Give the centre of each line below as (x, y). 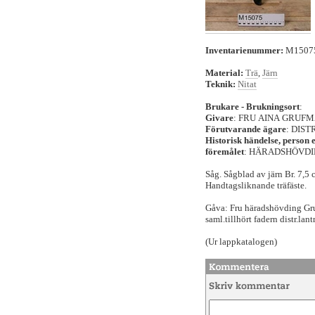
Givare (219, 118)
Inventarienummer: (244, 50)
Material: (224, 73)
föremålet (225, 152)
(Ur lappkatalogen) (241, 242)
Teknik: (220, 84)
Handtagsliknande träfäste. (256, 185)
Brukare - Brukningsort (252, 107)
